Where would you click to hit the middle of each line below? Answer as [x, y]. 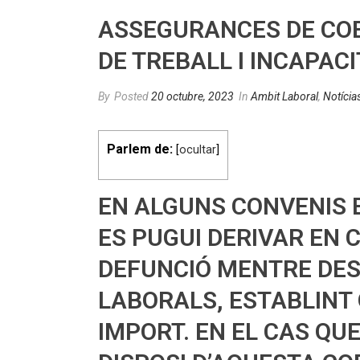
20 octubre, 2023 [192, 96]
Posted [131, 96]
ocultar [198, 150]
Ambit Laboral [284, 96]
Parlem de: [140, 149]
